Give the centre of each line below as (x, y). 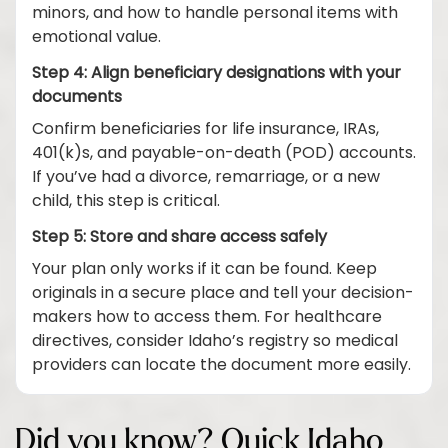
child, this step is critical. (126, 202)
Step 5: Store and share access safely (179, 238)
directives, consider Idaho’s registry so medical (215, 342)
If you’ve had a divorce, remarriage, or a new (206, 178)
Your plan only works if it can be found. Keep (204, 270)
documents (77, 98)
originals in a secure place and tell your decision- (223, 294)
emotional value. (96, 38)
